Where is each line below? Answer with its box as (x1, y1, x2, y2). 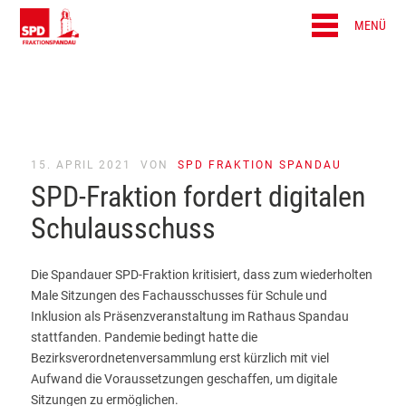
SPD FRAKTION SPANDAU (178, 159, 343, 172)
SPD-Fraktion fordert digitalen (31, 179, 366, 215)
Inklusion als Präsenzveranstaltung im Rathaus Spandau (31, 309, 350, 324)
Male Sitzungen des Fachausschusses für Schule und (31, 288, 328, 304)
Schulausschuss (31, 211, 217, 246)
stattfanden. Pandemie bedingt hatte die (31, 330, 258, 345)
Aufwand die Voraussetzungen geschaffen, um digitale (31, 372, 338, 387)
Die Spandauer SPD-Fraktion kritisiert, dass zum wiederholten (31, 267, 373, 283)
